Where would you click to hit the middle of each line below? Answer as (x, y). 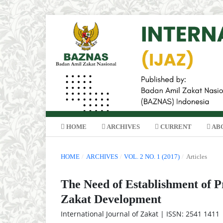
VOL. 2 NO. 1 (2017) (152, 157)
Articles (196, 157)
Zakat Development (111, 199)
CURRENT (175, 127)
